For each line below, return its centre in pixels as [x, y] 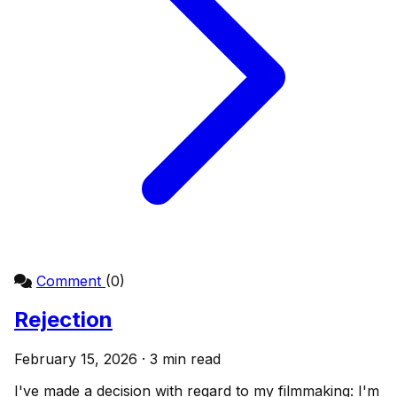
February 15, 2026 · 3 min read [117, 359]
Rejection [63, 320]
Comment [71, 280]
